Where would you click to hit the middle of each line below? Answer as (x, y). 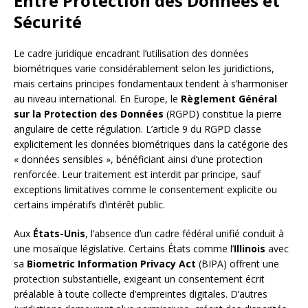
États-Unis (59, 234)
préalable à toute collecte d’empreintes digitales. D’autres (141, 294)
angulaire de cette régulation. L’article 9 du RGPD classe (137, 129)
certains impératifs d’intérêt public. (89, 205)
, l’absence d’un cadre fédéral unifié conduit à (185, 234)
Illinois (250, 249)
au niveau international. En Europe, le (97, 99)
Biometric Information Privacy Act (111, 264)
